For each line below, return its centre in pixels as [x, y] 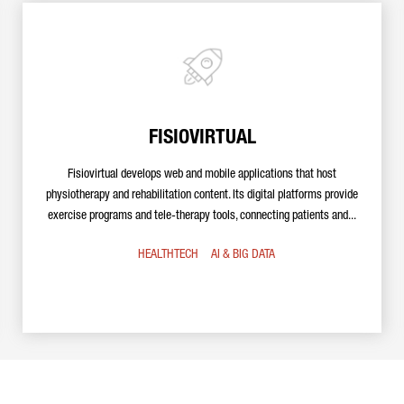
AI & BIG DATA [243, 255]
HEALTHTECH [168, 255]
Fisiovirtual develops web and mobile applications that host [202, 175]
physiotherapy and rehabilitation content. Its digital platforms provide [202, 196]
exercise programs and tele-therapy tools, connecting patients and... [202, 216]
